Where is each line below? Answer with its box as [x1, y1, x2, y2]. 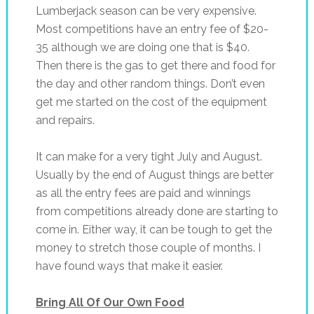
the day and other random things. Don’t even [35, 76, 265, 90]
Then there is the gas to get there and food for [35, 58, 275, 72]
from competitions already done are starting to [35, 204, 278, 218]
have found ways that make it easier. [35, 259, 223, 273]
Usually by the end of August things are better [35, 168, 273, 182]
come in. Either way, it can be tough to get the [35, 222, 272, 236]
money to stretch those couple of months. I [35, 240, 261, 254]
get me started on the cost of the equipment [35, 95, 267, 109]
